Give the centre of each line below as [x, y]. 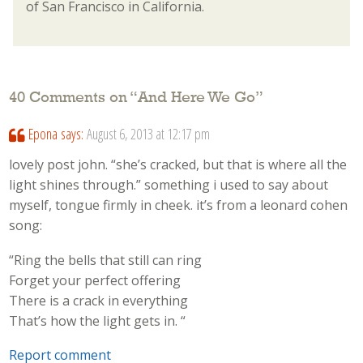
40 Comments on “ [74, 98]
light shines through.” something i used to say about [169, 185]
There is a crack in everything [99, 300]
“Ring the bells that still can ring [106, 260]
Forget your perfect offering [95, 280]
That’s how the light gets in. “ [98, 320]
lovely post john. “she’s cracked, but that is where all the [178, 165]
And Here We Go [197, 98]
